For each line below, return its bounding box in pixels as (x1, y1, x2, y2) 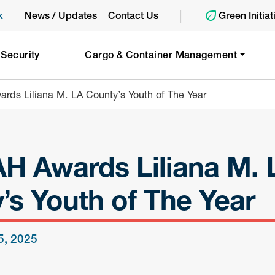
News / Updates (24, 9, 97, 21)
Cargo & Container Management (85, 48, 238, 61)
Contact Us (107, 9, 158, 21)
